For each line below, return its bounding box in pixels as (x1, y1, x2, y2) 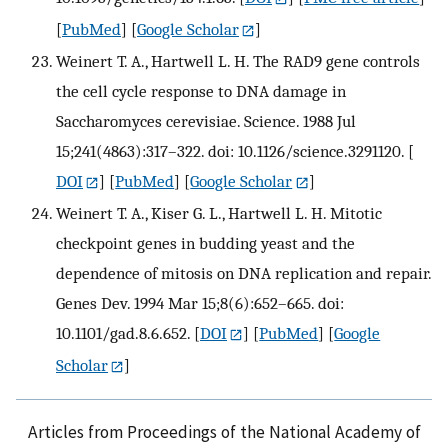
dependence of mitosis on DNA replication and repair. (56, 263, 431, 284)
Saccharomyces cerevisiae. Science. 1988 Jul (56, 111, 356, 132)
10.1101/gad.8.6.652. (56, 323, 190, 344)
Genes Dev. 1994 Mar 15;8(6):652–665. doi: (56, 293, 344, 314)
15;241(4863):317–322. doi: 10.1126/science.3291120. (56, 141, 404, 162)
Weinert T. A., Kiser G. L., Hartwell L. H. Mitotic (56, 203, 382, 224)
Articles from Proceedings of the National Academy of (27, 420, 421, 443)
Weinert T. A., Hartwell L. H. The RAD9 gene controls (56, 51, 420, 72)
